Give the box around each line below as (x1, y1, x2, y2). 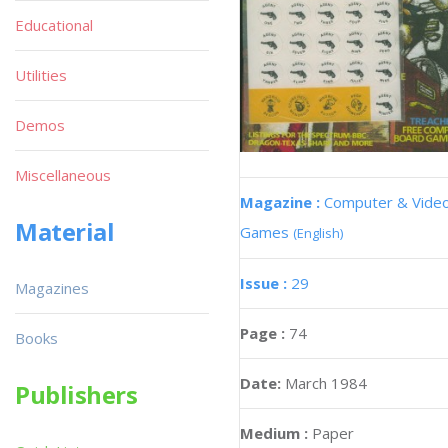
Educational (15, 15, 93, 35)
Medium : (240, 423, 308, 444)
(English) (293, 224, 343, 243)
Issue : (240, 273, 291, 294)
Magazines (15, 278, 89, 298)
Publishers (15, 378, 138, 411)
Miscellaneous (15, 165, 111, 185)
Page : (240, 323, 289, 344)
